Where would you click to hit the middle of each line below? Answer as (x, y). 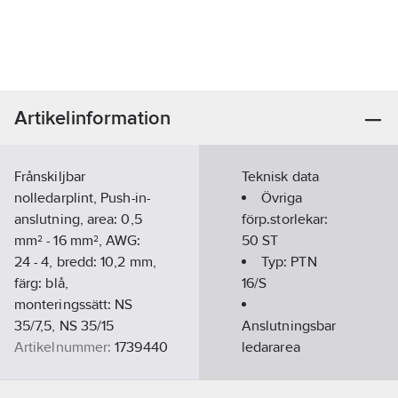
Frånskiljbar (50, 176)
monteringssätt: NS (74, 304)
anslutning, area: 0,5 (78, 219)
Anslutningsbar (289, 326)
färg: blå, (41, 283)
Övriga (282, 198)
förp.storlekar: (285, 219)
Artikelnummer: (63, 347)
